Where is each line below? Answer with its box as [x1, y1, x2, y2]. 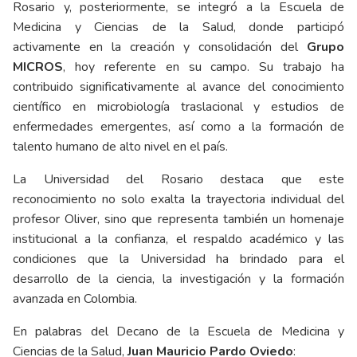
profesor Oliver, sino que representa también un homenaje [13, 210, 344, 229]
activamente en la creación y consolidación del [13, 38, 307, 57]
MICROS [13, 58, 63, 76]
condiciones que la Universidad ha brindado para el [13, 250, 344, 269]
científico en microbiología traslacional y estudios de [13, 98, 344, 116]
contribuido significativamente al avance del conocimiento [13, 78, 344, 96]
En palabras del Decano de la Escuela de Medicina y [13, 323, 344, 341]
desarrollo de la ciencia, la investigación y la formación [13, 270, 344, 288]
